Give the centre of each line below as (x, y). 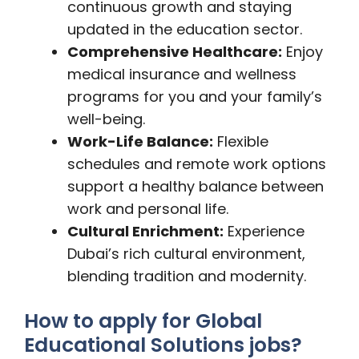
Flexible (241, 141)
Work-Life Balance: (140, 141)
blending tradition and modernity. (187, 276)
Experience (264, 231)
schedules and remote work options (197, 164)
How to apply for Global (143, 321)
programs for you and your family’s (195, 97)
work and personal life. (148, 209)
